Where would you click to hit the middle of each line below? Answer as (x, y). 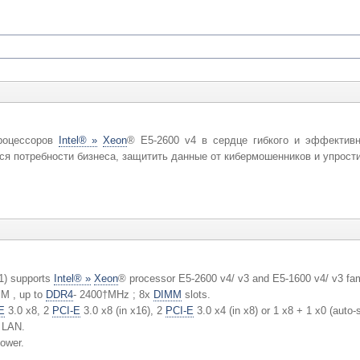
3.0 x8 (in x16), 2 (123, 311)
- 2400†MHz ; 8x (113, 295)
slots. (196, 295)
